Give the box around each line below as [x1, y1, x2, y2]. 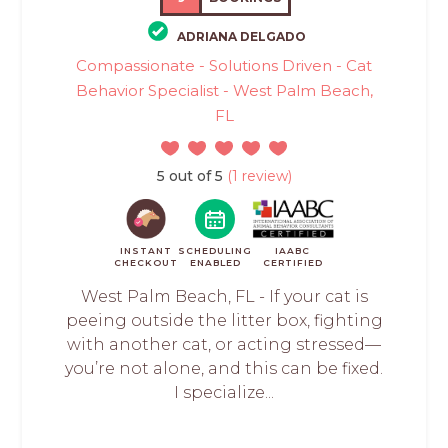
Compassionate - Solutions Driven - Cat [76, 56, 372, 76]
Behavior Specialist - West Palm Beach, [75, 81, 373, 101]
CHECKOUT [114, 257, 179, 269]
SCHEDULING [178, 245, 253, 257]
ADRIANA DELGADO [177, 29, 306, 45]
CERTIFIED [262, 257, 323, 269]
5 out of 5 [156, 167, 223, 186]
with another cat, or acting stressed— [67, 335, 381, 355]
